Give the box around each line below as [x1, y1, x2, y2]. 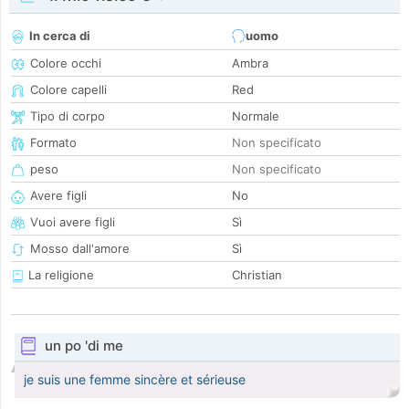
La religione [25, 267, 94, 283]
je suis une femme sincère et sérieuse [24, 372, 246, 388]
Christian [232, 267, 282, 283]
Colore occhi [30, 56, 101, 71]
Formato [30, 135, 77, 151]
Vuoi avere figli [30, 215, 115, 230]
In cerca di [29, 28, 90, 44]
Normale [232, 109, 279, 124]
